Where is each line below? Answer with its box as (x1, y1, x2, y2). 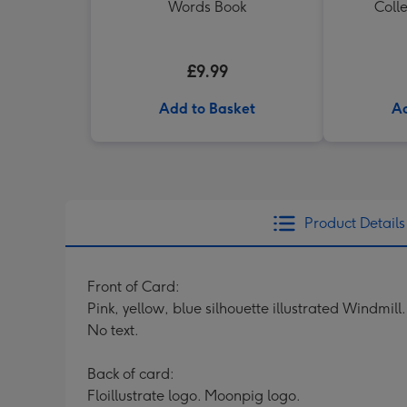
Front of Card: (87, 278, 180, 295)
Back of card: (87, 365, 174, 382)
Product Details (303, 214, 405, 232)
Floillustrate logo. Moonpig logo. (87, 387, 301, 404)
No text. (87, 322, 139, 339)
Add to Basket (159, 100, 255, 117)
